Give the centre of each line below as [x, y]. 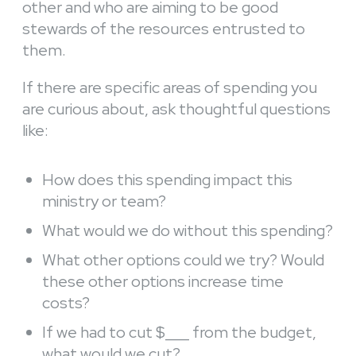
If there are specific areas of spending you [170, 88]
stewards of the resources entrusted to [164, 29]
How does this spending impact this [167, 180]
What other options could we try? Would [183, 260]
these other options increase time [163, 282]
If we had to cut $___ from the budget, [179, 333]
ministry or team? [104, 201]
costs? [66, 303]
